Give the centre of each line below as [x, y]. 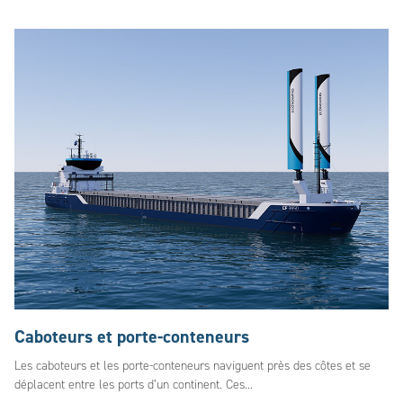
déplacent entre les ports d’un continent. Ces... [134, 385]
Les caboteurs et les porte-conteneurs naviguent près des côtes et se [193, 366]
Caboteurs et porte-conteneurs [132, 336]
